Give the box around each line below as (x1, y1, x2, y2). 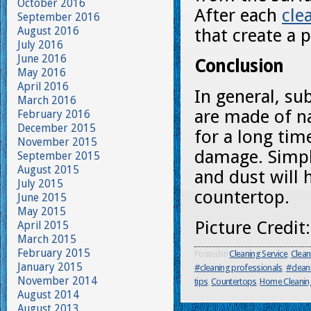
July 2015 (17, 177, 63, 190)
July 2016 (17, 38, 63, 51)
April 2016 (17, 80, 69, 93)
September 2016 (17, 10, 100, 24)
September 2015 (17, 149, 100, 162)
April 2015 (17, 219, 69, 232)
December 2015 (17, 121, 96, 135)
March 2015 (17, 233, 76, 246)
